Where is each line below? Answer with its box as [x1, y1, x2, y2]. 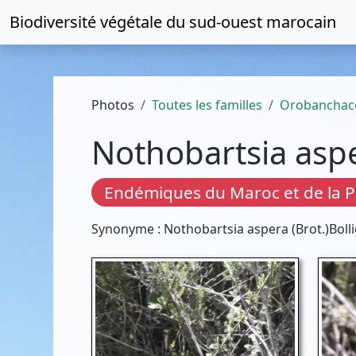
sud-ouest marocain [189, 11, 336, 33]
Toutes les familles [152, 96, 263, 114]
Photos [91, 96, 135, 114]
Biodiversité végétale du [10, 11, 189, 33]
